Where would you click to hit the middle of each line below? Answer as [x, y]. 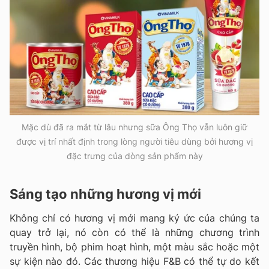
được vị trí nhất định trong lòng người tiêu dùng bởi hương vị [134, 141]
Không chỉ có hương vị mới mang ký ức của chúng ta [134, 218]
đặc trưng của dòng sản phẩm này [134, 156]
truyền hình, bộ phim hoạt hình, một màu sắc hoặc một [134, 246]
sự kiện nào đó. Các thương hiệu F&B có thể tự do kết [134, 261]
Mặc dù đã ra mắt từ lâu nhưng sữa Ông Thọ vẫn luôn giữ [134, 127]
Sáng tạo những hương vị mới [105, 194]
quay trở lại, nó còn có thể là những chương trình [134, 232]
